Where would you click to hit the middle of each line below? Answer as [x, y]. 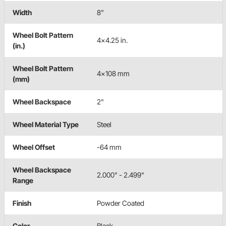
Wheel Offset [34, 147]
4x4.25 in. [112, 40]
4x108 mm [113, 73]
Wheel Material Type [46, 124]
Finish [22, 203]
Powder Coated [121, 203]
